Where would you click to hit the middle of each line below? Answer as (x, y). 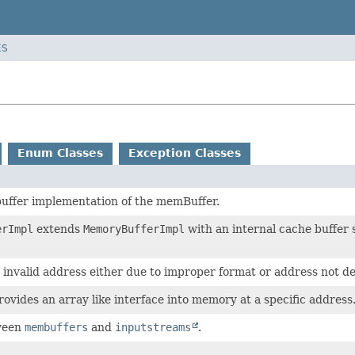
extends (58, 229)
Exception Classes (185, 153)
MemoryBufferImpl (134, 229)
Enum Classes (60, 153)
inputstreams (153, 327)
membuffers (56, 327)
